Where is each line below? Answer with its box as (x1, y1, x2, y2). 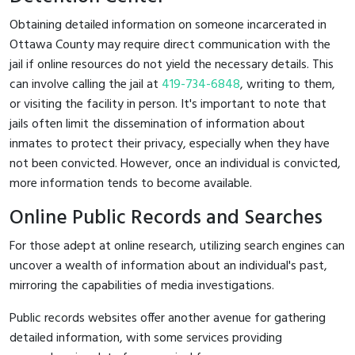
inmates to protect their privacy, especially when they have (10, 133, 330, 155)
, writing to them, (240, 74, 335, 95)
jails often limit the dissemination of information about (10, 113, 305, 135)
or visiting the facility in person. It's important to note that (10, 94, 326, 115)
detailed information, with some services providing (10, 327, 282, 349)
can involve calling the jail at (10, 74, 162, 95)
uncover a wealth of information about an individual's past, (10, 255, 327, 277)
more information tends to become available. (10, 173, 252, 194)
